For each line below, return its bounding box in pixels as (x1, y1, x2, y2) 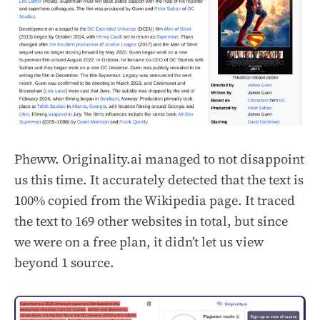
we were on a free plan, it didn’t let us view (14, 233, 264, 251)
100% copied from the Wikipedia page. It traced (14, 191, 295, 210)
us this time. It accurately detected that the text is (14, 171, 304, 189)
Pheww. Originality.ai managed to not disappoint (14, 150, 304, 169)
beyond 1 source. (14, 254, 114, 272)
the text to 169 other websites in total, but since (14, 212, 288, 231)
